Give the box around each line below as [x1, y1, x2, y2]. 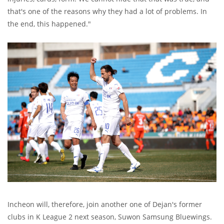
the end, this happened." [7, 19, 91, 29]
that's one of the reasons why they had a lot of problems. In [7, 6, 207, 16]
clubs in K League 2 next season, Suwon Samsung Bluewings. [7, 211, 212, 221]
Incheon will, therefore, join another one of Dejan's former [7, 199, 202, 209]
